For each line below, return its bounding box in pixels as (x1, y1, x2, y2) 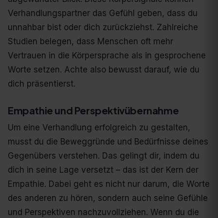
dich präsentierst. (8, 79, 75, 89)
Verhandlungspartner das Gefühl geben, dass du (8, 8, 198, 18)
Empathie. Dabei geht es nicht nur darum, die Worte (8, 179, 210, 189)
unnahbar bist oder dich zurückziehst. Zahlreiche (8, 22, 198, 33)
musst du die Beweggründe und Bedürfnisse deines (8, 137, 208, 147)
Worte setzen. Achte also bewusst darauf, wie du (8, 65, 200, 75)
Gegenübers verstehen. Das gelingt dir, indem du (8, 151, 200, 161)
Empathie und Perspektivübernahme (8, 104, 179, 117)
